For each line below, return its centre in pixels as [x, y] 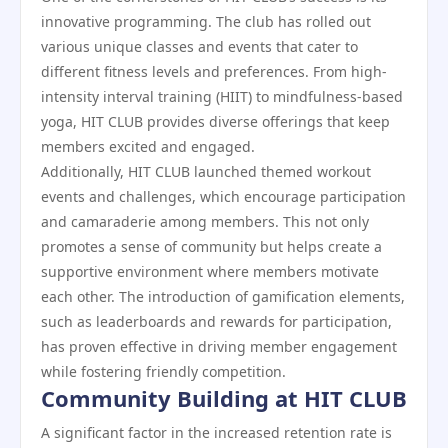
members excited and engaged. [148, 146]
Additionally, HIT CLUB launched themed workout [206, 171]
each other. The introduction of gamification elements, [223, 296]
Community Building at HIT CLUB [224, 398]
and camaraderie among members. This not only [205, 221]
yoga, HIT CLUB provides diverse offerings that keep [215, 121]
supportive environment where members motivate [210, 271]
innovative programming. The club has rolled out [206, 21]
